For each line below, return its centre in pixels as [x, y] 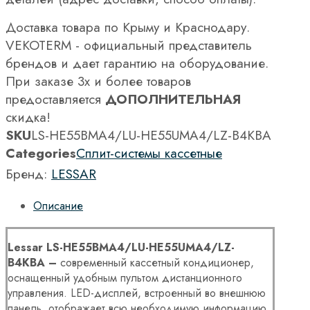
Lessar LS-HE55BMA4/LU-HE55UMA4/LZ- [121, 247]
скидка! [28, 117]
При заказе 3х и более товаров [98, 81]
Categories [41, 153]
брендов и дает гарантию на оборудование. [137, 63]
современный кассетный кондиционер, [157, 262]
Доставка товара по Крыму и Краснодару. [128, 27]
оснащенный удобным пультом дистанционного [125, 277]
